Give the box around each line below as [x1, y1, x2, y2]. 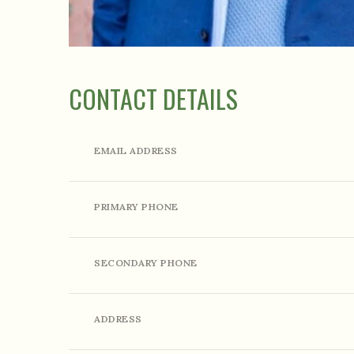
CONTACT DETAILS [69, 80, 238, 117]
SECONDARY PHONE [94, 257, 198, 269]
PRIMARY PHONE [94, 201, 179, 213]
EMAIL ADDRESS [94, 145, 178, 156]
